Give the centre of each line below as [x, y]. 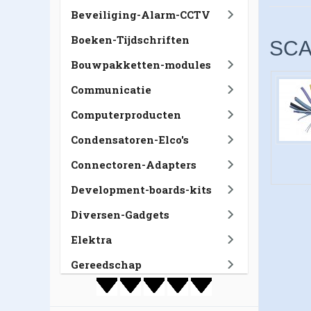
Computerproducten [126, 115]
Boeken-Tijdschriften [130, 40]
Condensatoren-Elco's [130, 140]
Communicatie [111, 90]
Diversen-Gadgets [120, 215]
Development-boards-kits [141, 190]
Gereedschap [106, 264]
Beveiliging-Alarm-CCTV [141, 15]
